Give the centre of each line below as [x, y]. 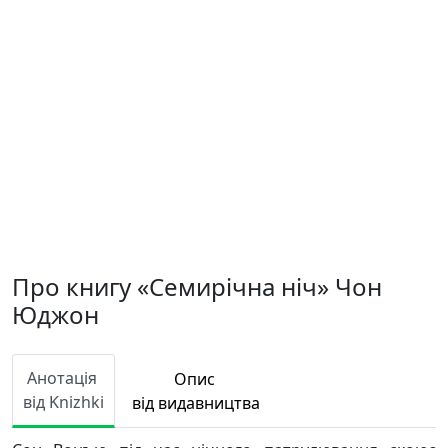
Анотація [63, 378]
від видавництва [196, 403]
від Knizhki [63, 402]
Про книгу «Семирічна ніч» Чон [197, 286]
